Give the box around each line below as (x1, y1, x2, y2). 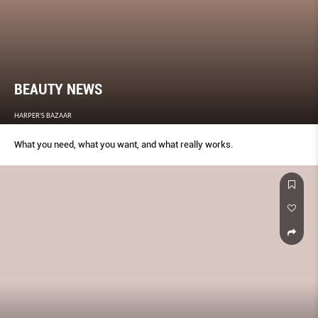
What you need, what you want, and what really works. (14, 138, 233, 150)
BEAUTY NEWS (14, 80, 102, 98)
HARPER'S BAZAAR (14, 111, 72, 119)
